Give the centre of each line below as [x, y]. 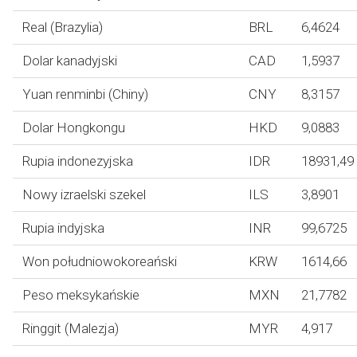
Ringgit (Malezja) [71, 328]
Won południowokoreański [100, 261]
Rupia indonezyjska [78, 161]
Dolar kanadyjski [70, 61]
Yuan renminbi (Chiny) [85, 94]
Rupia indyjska [63, 228]
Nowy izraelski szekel [84, 194]
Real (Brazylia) [63, 27]
